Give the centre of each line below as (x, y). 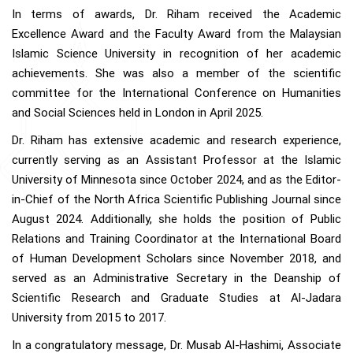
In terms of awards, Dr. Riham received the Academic (176, 15)
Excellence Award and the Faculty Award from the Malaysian (176, 34)
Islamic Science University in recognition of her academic (176, 54)
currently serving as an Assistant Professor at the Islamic (176, 160)
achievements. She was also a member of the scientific (176, 74)
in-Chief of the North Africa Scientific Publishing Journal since (176, 200)
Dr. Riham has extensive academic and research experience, (176, 141)
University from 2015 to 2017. (89, 318)
